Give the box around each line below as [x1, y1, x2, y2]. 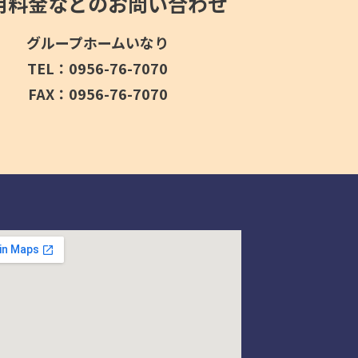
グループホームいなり [26, 32, 169, 54]
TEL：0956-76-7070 [27, 58, 168, 79]
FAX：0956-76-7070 [27, 83, 168, 105]
